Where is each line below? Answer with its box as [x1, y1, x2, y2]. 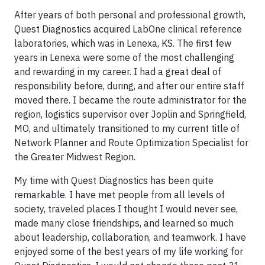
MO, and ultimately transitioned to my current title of [14, 122, 240, 134]
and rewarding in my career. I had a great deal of [14, 65, 221, 77]
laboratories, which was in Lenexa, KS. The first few [14, 37, 231, 49]
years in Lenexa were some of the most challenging [14, 51, 234, 63]
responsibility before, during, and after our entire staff [14, 79, 244, 92]
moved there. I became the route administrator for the [14, 93, 247, 106]
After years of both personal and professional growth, [14, 8, 245, 21]
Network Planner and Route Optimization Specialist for [14, 136, 248, 148]
